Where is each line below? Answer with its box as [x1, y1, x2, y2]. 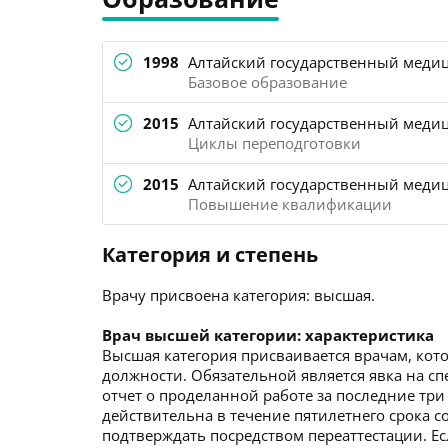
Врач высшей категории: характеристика [102, 325, 434, 345]
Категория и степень [102, 241, 318, 268]
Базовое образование [188, 72, 347, 92]
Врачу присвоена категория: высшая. [102, 285, 375, 305]
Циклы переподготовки [188, 133, 361, 153]
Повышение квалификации [188, 194, 392, 214]
